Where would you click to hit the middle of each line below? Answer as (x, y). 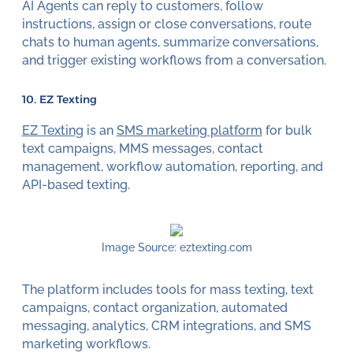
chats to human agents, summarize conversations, (170, 42)
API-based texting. (76, 184)
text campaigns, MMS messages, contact (142, 148)
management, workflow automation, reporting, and (172, 166)
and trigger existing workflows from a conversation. (174, 60)
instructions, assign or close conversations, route (166, 24)
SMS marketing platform (189, 130)
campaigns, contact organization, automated (154, 307)
